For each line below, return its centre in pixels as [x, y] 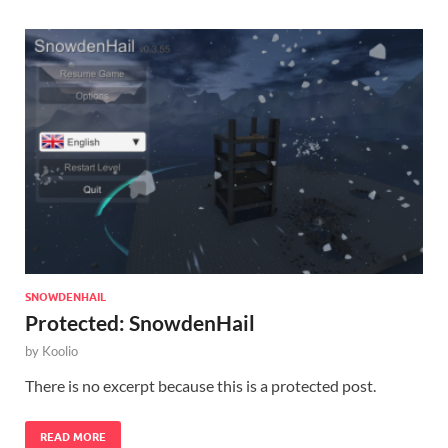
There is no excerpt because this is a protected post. [200, 386]
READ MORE [73, 437]
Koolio [60, 351]
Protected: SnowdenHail [140, 323]
